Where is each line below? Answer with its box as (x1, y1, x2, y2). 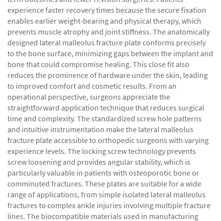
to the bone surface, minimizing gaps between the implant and (7, 48, 213, 58)
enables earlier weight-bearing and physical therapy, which (7, 16, 201, 26)
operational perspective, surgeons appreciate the (7, 92, 170, 102)
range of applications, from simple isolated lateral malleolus (7, 189, 206, 199)
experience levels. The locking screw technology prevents (7, 146, 196, 156)
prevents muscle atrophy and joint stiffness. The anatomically (7, 27, 210, 37)
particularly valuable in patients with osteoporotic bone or (7, 168, 199, 178)
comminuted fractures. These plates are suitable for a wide (7, 179, 201, 188)
